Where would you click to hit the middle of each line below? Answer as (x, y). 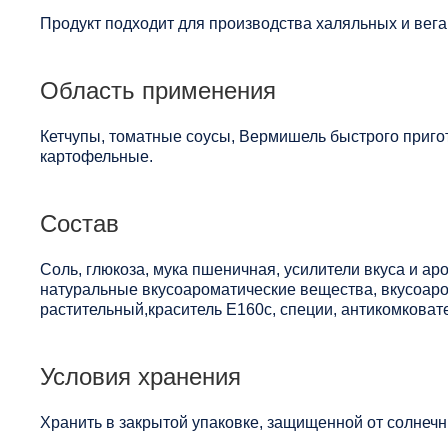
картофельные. (96, 156)
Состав (79, 223)
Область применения (158, 90)
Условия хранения (140, 376)
